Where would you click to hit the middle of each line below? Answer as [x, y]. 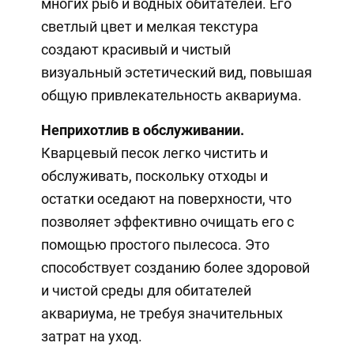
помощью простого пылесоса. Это [155, 244]
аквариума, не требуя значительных [162, 313]
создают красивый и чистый [136, 49]
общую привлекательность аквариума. [171, 95]
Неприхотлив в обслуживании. [142, 130]
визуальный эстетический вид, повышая [176, 72]
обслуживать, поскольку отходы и [154, 175]
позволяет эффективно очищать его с [167, 221]
